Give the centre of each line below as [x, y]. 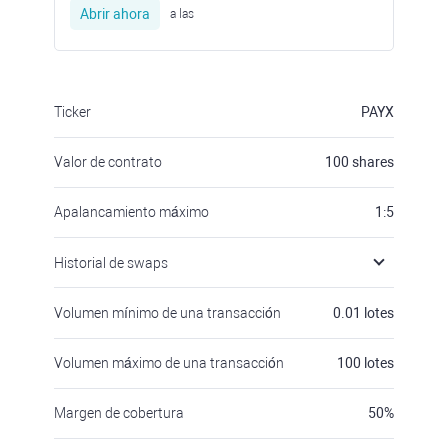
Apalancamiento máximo [131, 212]
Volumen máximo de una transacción [169, 363]
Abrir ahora [115, 14]
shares [373, 162]
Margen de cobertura [119, 413]
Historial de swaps [111, 263]
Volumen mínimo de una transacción [167, 313]
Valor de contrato [108, 162]
